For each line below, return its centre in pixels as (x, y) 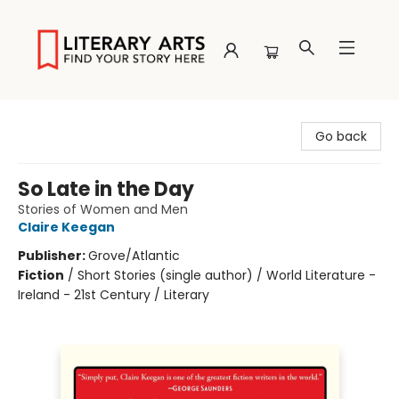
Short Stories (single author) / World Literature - (227, 275)
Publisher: (53, 256)
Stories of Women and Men (103, 209)
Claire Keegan (66, 227)
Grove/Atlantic (134, 256)
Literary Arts (50, 117)
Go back (341, 136)
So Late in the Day (106, 189)
